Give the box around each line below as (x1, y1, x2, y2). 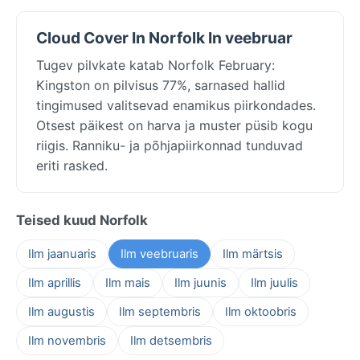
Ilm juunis (174, 275, 227, 290)
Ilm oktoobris (225, 304, 297, 319)
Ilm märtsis (223, 246, 283, 261)
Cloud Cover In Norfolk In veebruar (36, 27, 292, 47)
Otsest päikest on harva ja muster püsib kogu (36, 117, 313, 133)
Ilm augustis (28, 304, 95, 319)
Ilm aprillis (28, 275, 81, 290)
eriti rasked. (36, 157, 108, 174)
